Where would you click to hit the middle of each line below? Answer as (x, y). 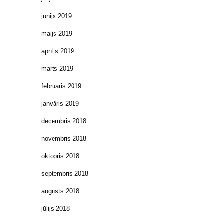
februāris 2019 (61, 86)
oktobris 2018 (60, 156)
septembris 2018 (65, 173)
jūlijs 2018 (55, 208)
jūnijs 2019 (56, 16)
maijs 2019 (57, 33)
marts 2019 (57, 68)
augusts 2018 (60, 191)
